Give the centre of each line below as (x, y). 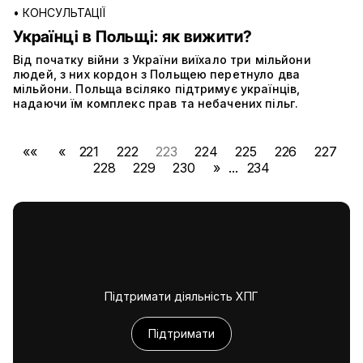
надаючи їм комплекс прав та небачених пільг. (156, 104)
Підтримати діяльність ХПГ (181, 297)
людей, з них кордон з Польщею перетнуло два (157, 75)
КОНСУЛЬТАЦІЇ (64, 13)
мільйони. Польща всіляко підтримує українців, (157, 89)
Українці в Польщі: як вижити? (132, 37)
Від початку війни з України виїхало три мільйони (162, 60)
